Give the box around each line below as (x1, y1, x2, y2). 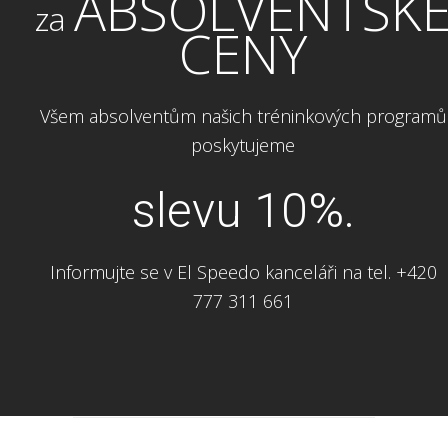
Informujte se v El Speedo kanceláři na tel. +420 (49, 259, 437, 284)
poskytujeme (191, 132, 295, 157)
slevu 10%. (131, 181, 355, 239)
